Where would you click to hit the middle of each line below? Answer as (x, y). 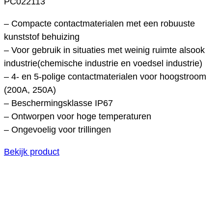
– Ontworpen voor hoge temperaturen (78, 116)
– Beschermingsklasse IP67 (58, 103)
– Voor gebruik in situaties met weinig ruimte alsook (104, 50)
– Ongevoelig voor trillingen (57, 129)
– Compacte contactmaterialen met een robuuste (99, 23)
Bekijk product (32, 151)
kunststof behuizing (42, 37)
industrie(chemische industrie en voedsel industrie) (103, 63)
